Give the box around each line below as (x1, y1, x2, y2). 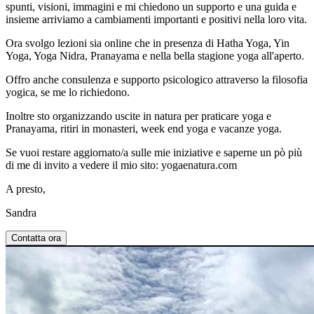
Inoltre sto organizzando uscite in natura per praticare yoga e (6, 109, 271, 122)
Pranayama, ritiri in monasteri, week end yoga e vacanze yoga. (6, 122, 282, 135)
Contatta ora (11, 232, 61, 243)
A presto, (6, 182, 48, 195)
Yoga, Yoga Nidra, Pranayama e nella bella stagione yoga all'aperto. (6, 49, 304, 62)
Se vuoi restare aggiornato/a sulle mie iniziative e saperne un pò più (6, 146, 302, 158)
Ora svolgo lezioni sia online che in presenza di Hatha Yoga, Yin (6, 36, 289, 49)
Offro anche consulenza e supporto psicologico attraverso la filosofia (6, 73, 308, 86)
